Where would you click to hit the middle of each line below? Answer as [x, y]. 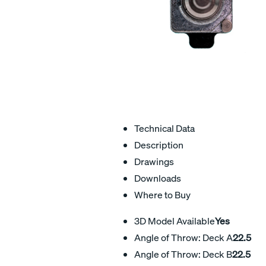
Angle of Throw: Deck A [183, 237]
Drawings [154, 161]
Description [159, 145]
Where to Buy [162, 194]
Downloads [158, 178]
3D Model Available [175, 221]
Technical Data [164, 128]
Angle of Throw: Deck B [183, 254]
